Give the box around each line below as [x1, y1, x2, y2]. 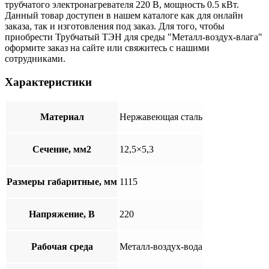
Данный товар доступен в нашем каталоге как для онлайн [5, 10, 243, 21]
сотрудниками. [5, 53, 65, 64]
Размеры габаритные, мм [7, 176, 117, 187]
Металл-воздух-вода [119, 241, 202, 252]
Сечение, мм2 [32, 144, 91, 154]
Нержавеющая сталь [119, 111, 202, 122]
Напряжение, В [29, 208, 95, 219]
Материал [40, 111, 84, 122]
